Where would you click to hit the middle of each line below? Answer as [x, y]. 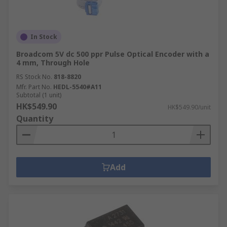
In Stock [44, 37]
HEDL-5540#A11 [78, 87]
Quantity [35, 119]
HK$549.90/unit [189, 107]
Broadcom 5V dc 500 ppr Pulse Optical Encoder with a [113, 54]
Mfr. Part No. [34, 87]
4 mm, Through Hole [53, 63]
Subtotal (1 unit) [39, 95]
